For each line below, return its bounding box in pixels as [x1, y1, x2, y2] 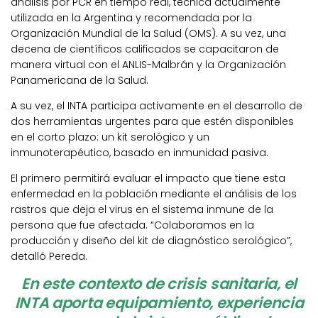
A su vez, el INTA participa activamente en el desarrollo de [11, 98, 302, 113]
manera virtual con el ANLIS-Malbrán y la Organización [11, 57, 286, 72]
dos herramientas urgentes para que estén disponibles [11, 114, 294, 128]
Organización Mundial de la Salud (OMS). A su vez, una [11, 26, 286, 40]
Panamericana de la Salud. [11, 72, 148, 87]
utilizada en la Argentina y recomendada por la [11, 10, 252, 25]
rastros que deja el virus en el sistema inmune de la [11, 202, 273, 216]
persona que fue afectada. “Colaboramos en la [11, 217, 254, 232]
